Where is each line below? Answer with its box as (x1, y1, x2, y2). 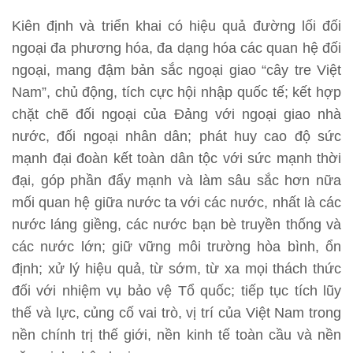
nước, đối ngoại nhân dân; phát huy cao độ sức (12, 128, 341, 145)
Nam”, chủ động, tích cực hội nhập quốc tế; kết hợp (12, 84, 341, 101)
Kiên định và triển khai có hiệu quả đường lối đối (12, 18, 341, 35)
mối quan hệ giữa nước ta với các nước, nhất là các (12, 195, 341, 211)
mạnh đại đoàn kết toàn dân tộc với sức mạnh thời (12, 150, 341, 167)
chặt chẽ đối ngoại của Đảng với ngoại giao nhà (12, 106, 341, 123)
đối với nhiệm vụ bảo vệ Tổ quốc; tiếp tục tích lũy (12, 283, 341, 299)
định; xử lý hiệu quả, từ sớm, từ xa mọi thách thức (12, 261, 341, 277)
